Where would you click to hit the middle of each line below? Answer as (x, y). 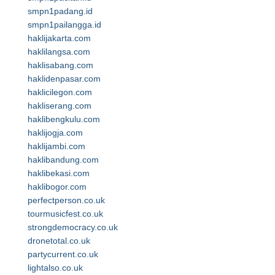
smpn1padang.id (60, 11)
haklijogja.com (55, 133)
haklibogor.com (57, 187)
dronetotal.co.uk (59, 241)
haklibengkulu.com (64, 119)
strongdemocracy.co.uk (73, 227)
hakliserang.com (60, 106)
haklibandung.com (63, 160)
